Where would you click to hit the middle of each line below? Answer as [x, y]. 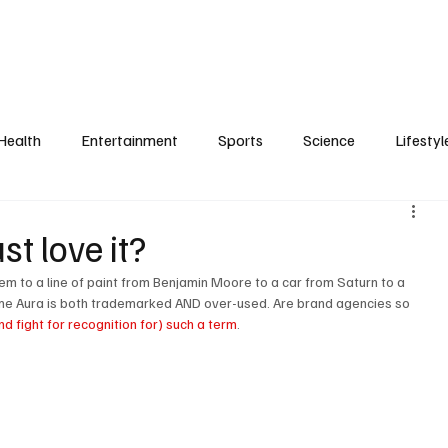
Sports [241, 140]
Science [329, 140]
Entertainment [130, 140]
